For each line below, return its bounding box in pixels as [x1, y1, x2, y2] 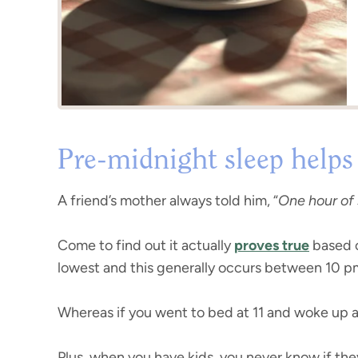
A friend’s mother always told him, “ [58, 192, 278, 209]
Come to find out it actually [58, 237, 234, 254]
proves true [234, 237, 309, 254]
